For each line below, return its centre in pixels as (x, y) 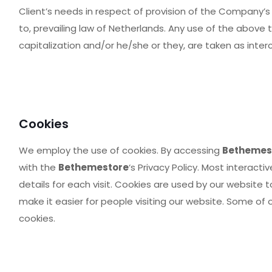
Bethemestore (93, 167)
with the (38, 167)
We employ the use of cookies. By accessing (120, 150)
